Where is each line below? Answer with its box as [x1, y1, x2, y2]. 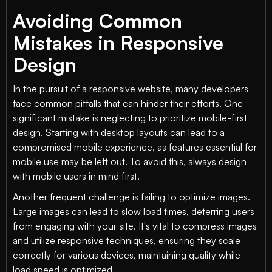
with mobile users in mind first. [13, 170, 140, 182]
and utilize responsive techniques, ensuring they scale [13, 234, 240, 246]
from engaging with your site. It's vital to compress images [13, 220, 257, 232]
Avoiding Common [13, 8, 182, 33]
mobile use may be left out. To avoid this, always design [13, 155, 246, 168]
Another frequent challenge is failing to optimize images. [13, 191, 250, 203]
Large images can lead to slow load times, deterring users [13, 205, 254, 217]
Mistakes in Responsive [13, 30, 223, 55]
